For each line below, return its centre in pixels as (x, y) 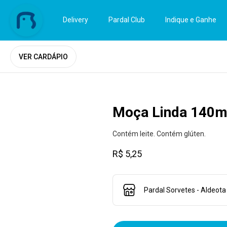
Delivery (75, 20)
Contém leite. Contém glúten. (159, 134)
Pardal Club (127, 20)
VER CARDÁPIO (43, 56)
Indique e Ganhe (191, 20)
